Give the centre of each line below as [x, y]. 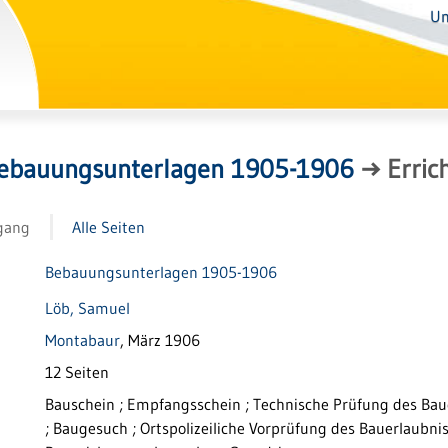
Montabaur [82, 339]
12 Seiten [77, 371]
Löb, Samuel [87, 307]
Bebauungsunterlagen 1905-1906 [161, 271]
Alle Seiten [108, 226]
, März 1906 [160, 339]
